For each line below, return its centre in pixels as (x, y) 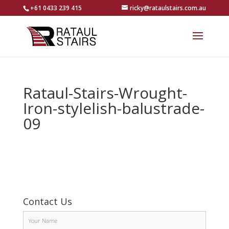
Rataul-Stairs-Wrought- (105, 93)
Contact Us (47, 201)
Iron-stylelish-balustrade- (113, 108)
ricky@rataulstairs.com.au (168, 8)
